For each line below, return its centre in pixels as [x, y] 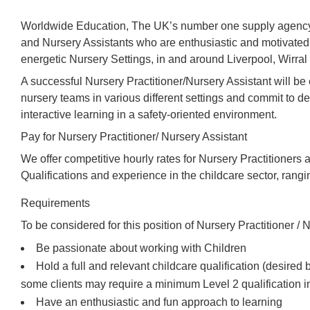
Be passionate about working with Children [141, 248]
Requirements [55, 203]
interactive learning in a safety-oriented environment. [149, 115]
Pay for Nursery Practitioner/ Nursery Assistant [134, 137]
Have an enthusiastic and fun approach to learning [159, 302]
